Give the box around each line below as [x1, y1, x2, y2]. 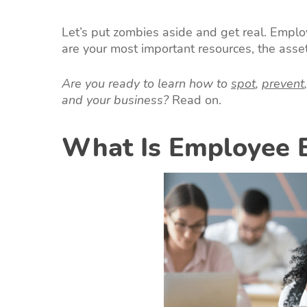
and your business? [62, 91, 169, 108]
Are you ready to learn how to [62, 75, 231, 92]
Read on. [169, 91, 221, 108]
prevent [262, 75, 304, 92]
